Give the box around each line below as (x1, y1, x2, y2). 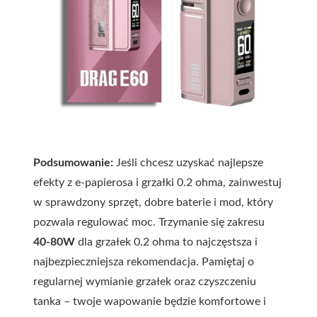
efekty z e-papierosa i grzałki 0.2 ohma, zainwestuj (33, 177, 282, 189)
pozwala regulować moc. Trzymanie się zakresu (33, 217, 265, 229)
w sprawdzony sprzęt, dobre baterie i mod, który (33, 197, 273, 209)
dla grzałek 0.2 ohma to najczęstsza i (75, 236, 258, 248)
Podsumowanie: (33, 157, 113, 169)
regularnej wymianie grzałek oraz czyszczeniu (33, 276, 256, 288)
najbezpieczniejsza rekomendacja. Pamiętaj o (33, 256, 254, 268)
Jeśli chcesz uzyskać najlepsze (113, 157, 263, 169)
